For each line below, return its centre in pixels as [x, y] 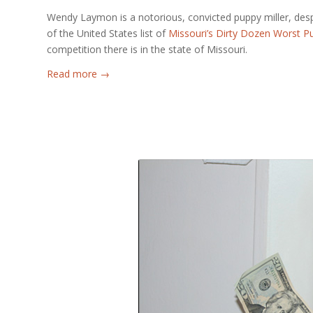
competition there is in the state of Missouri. [147, 49]
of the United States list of [108, 33]
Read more [72, 73]
